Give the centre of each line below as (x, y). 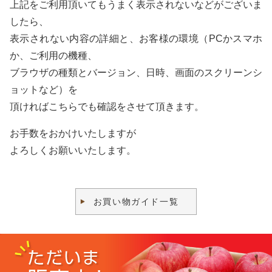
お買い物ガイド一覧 (136, 201)
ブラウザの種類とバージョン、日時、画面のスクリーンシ (136, 72)
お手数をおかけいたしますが (73, 133)
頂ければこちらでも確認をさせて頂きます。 (107, 106)
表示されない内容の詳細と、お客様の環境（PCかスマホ (136, 38)
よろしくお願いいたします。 (73, 150)
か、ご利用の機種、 (53, 55)
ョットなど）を (44, 89)
